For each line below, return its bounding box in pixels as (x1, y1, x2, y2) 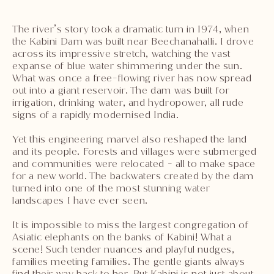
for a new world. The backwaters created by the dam (12, 169, 254, 182)
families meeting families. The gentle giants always (12, 254, 245, 268)
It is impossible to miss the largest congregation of (12, 218, 249, 231)
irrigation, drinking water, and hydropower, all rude (12, 95, 244, 109)
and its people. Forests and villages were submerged (12, 144, 257, 158)
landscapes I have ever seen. (12, 193, 148, 207)
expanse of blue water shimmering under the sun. (12, 59, 243, 72)
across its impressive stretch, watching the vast (12, 46, 231, 60)
